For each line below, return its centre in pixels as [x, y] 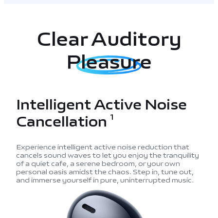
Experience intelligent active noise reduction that [102, 147]
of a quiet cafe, [43, 163]
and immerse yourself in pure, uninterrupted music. [105, 180]
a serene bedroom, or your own [125, 163]
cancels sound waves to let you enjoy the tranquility [107, 155]
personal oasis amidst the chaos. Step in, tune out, [105, 172]
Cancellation [63, 122]
